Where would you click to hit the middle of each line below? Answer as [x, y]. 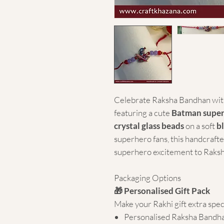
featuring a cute [143, 112]
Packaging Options [147, 177]
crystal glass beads [149, 125]
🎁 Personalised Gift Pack [162, 190]
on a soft [200, 125]
